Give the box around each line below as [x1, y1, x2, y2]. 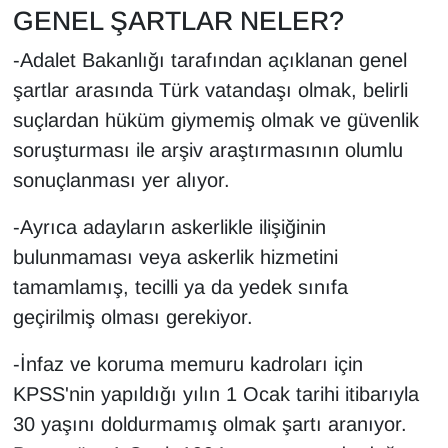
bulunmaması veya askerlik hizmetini [12, 246, 338, 269]
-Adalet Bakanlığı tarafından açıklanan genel [12, 49, 407, 72]
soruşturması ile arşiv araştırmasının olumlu [12, 139, 403, 162]
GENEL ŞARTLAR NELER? [12, 5, 344, 36]
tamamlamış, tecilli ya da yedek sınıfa [12, 276, 348, 299]
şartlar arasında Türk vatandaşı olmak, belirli [12, 79, 408, 102]
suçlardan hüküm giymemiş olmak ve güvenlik [12, 109, 419, 132]
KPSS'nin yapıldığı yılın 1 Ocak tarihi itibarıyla [12, 383, 419, 406]
